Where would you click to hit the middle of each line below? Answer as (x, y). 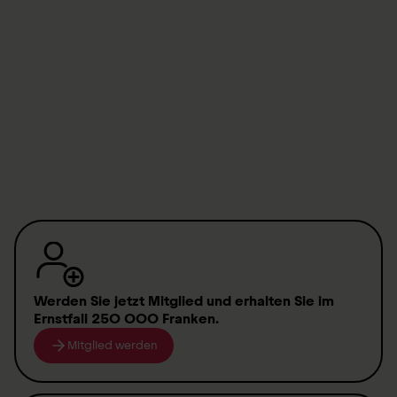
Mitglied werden (113, 345)
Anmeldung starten (119, 23)
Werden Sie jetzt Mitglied (118, 301)
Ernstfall (62, 319)
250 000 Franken (153, 319)
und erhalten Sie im (269, 301)
